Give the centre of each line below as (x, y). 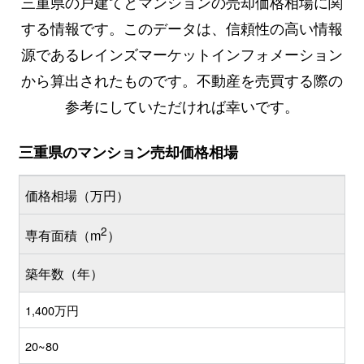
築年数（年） (64, 273)
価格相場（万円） (77, 195)
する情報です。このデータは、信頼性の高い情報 (182, 27)
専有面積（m (63, 235)
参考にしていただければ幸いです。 (182, 105)
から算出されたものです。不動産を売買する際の (182, 79)
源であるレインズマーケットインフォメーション (182, 53)
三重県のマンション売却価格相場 (128, 152)
